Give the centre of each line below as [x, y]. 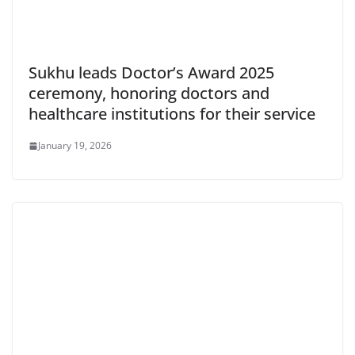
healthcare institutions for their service [172, 114]
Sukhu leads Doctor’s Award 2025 [151, 73]
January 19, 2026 [75, 146]
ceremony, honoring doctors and [149, 94]
